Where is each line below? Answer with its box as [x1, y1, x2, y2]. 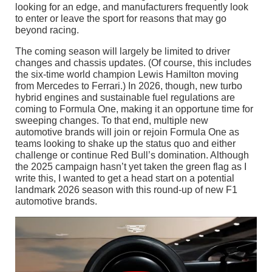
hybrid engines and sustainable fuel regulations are [15, 92, 235, 103]
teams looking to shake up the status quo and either [15, 138, 236, 149]
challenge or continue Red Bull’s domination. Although [15, 150, 249, 161]
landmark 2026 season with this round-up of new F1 [15, 185, 237, 195]
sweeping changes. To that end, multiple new [15, 115, 208, 126]
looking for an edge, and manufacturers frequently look [15, 2, 248, 13]
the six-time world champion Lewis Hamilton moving [15, 69, 239, 80]
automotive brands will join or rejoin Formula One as [15, 127, 239, 138]
